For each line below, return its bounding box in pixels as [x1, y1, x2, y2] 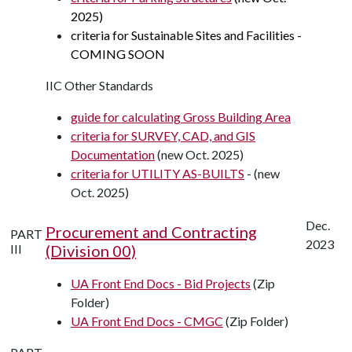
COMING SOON [71, 46, 165, 61]
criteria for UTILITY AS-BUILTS [71, 166, 244, 181]
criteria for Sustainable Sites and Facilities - [71, 27, 302, 42]
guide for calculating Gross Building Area [71, 109, 291, 124]
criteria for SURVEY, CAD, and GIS [71, 128, 255, 143]
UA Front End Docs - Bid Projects [71, 276, 251, 291]
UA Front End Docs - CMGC [71, 313, 223, 328]
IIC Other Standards [46, 78, 153, 93]
